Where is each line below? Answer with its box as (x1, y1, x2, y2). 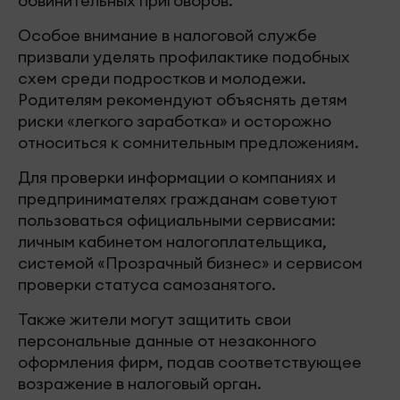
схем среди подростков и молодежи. (18, 68, 306, 89)
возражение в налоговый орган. (18, 373, 262, 395)
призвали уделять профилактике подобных (18, 46, 350, 68)
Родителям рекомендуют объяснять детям (18, 89, 347, 111)
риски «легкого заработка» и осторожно (18, 111, 331, 132)
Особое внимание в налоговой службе (18, 25, 317, 46)
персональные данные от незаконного (18, 330, 316, 352)
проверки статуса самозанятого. (18, 274, 276, 296)
